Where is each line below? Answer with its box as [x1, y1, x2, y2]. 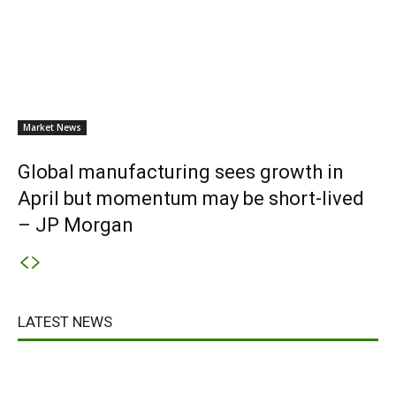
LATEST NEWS [18, 313, 112, 331]
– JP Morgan [18, 214, 133, 236]
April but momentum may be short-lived [18, 187, 364, 209]
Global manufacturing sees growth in [18, 161, 344, 183]
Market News [23, 121, 81, 133]
